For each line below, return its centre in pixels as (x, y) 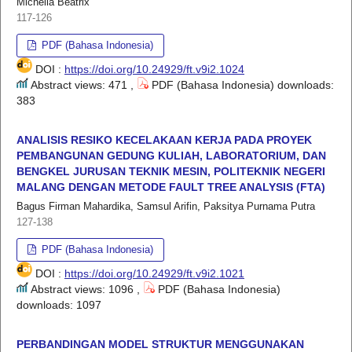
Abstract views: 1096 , (86, 289)
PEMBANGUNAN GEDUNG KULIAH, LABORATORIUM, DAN (171, 155)
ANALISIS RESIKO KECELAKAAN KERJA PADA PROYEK (164, 139)
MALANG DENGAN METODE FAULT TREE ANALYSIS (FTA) (171, 187)
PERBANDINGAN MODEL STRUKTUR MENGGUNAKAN (160, 344)
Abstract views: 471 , (82, 84)
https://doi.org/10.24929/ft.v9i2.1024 (154, 69)
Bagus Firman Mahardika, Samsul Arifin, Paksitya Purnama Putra (166, 206)
